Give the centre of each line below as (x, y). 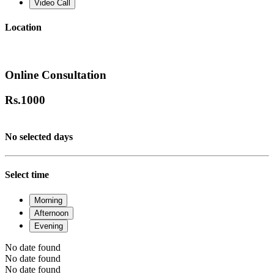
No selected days (39, 136)
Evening (49, 226)
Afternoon (51, 213)
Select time (27, 175)
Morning (48, 200)
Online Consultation (56, 75)
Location (23, 28)
